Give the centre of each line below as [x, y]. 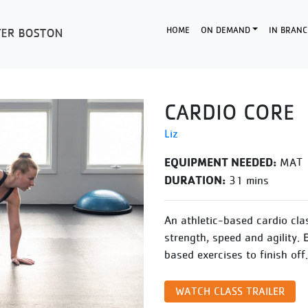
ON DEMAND [225, 30]
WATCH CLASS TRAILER [230, 291]
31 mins [247, 180]
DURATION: [195, 180]
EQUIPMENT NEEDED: [220, 162]
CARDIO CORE [229, 112]
